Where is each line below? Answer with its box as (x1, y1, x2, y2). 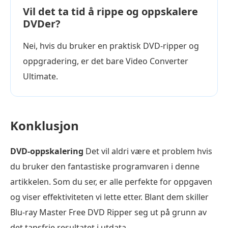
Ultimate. (23, 70, 58, 82)
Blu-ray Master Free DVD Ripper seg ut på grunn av (10, 206, 207, 218)
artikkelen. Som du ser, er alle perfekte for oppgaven (10, 176, 212, 187)
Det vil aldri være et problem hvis (83, 145, 212, 157)
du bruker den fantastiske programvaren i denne (10, 160, 199, 172)
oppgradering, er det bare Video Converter (23, 55, 188, 67)
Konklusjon (10, 117, 79, 134)
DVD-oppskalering (10, 145, 83, 157)
